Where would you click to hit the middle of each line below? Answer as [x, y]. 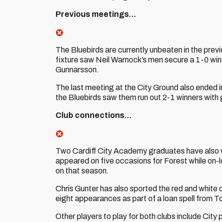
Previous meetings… [96, 14]
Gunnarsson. [77, 70]
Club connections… [94, 115]
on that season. [82, 171]
